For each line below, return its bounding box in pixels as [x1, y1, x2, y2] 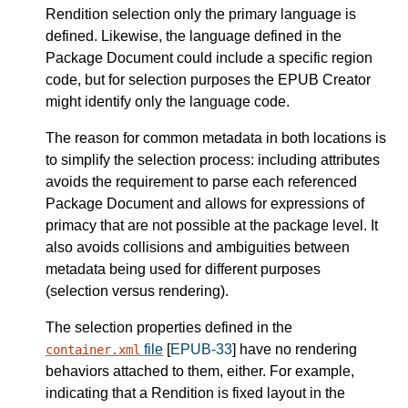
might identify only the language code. [46, 94, 290, 110]
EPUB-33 [170, 342, 232, 358]
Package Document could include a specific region [46, 50, 372, 66]
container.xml [46, 342, 140, 358]
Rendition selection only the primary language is [46, 6, 356, 23]
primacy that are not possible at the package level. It [46, 218, 378, 234]
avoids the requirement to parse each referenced [46, 174, 357, 190]
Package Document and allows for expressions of [46, 196, 364, 212]
